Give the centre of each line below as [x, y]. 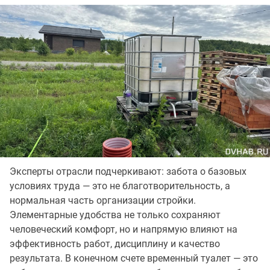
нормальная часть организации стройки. [103, 200]
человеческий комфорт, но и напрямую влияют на [124, 229]
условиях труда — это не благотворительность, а [120, 186]
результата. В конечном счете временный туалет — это [134, 258]
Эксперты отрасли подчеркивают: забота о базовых [128, 171]
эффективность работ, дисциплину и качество [115, 243]
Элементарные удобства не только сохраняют [115, 215]
